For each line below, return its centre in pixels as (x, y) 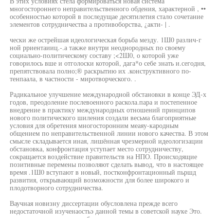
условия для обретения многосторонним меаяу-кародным (94, 125)
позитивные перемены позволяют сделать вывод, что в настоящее (107, 164)
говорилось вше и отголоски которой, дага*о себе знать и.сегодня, (108, 63)
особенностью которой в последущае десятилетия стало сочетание (107, 16)
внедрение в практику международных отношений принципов (103, 110)
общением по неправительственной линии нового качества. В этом (109, 133)
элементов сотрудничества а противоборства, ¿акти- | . (90, 24)
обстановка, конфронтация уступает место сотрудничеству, (97, 149)
